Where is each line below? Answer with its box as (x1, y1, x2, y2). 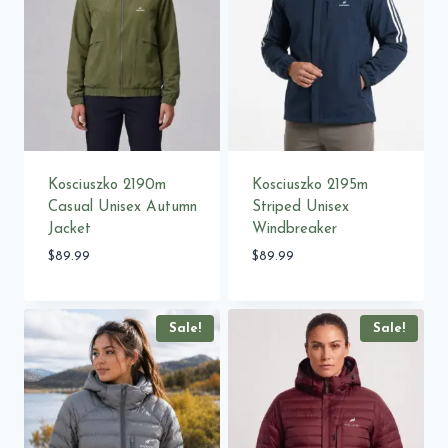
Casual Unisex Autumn (47, 199, 197, 215)
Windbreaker (251, 221, 337, 237)
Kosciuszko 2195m (251, 177, 368, 193)
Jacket (47, 221, 91, 237)
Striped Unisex (251, 199, 349, 215)
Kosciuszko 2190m (47, 177, 166, 193)
